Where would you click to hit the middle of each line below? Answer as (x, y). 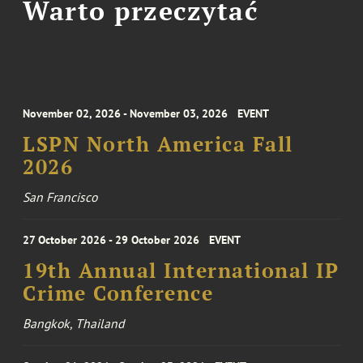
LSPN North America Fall (158, 144)
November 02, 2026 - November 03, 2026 (126, 113)
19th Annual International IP (181, 271)
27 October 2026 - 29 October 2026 (111, 240)
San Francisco (60, 197)
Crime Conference (118, 293)
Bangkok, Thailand (74, 323)
